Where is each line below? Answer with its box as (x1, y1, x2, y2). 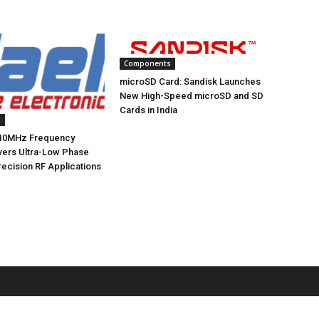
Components (124, 58, 171, 68)
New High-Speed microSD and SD (120, 90, 263, 101)
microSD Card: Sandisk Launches (120, 76, 261, 87)
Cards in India (120, 105, 177, 115)
